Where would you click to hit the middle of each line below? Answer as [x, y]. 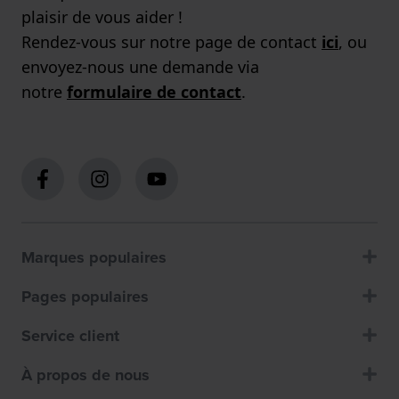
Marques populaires [94, 258]
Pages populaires [85, 297]
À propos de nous [85, 375]
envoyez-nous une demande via [140, 67]
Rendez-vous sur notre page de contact [171, 42]
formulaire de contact [154, 92]
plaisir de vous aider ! [102, 17]
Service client [70, 336]
